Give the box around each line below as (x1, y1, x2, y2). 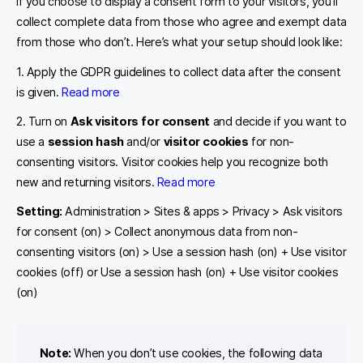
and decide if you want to (210, 114, 347, 129)
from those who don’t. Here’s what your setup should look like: (16, 35, 343, 49)
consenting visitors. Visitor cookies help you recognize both (16, 155, 328, 169)
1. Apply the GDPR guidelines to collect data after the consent (16, 64, 341, 79)
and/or (123, 135, 164, 149)
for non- (248, 135, 295, 149)
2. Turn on (16, 114, 70, 129)
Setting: (16, 204, 66, 219)
